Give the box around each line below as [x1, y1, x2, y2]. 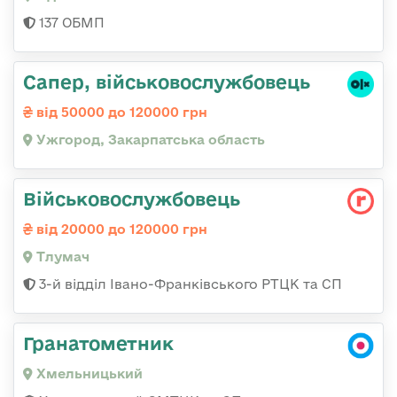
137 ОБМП [35, 14, 105, 30]
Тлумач [33, 248, 90, 264]
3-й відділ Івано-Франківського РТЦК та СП [35, 276, 342, 292]
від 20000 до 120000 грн [33, 221, 207, 237]
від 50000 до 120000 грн [33, 104, 207, 120]
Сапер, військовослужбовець [23, 70, 310, 92]
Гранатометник [23, 331, 174, 354]
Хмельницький [33, 365, 143, 381]
